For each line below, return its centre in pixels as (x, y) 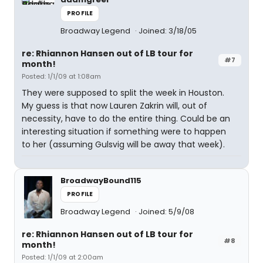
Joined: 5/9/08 (166, 212)
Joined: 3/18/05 (168, 31)
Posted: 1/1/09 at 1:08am (61, 76)
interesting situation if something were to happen (124, 131)
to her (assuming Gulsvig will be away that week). (123, 144)
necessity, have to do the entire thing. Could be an (126, 119)
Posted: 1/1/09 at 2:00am (63, 257)
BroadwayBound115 (101, 181)
